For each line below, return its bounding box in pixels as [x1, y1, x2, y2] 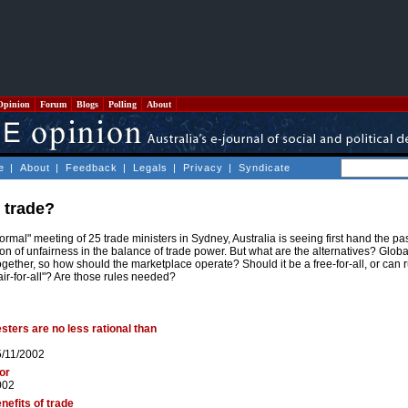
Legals [133, 162, 168, 173]
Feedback [66, 162, 117, 173]
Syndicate [239, 162, 291, 173]
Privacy [183, 162, 223, 173]
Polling [106, 99, 139, 109]
